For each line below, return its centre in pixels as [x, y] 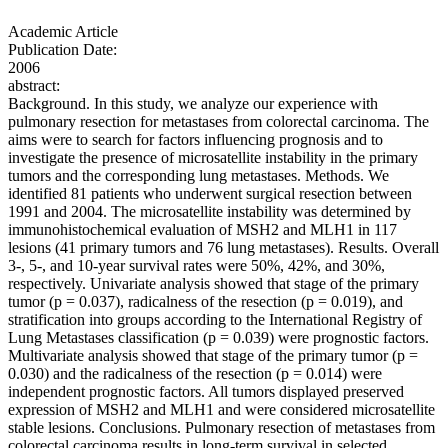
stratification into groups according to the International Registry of [215, 320]
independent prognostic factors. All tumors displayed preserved [206, 392]
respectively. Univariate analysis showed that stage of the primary [213, 284]
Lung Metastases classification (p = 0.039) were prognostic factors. [218, 338]
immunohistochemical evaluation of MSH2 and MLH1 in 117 [202, 230]
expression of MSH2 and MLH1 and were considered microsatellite [221, 410]
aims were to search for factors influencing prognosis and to [195, 140]
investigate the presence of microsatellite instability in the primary [213, 158]
